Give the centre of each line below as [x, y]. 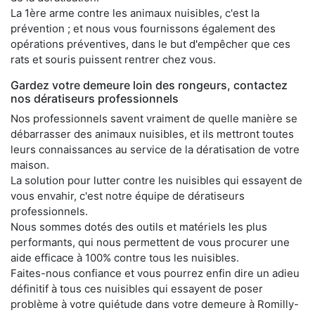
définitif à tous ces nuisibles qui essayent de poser [137, 288]
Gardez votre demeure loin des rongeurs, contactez [149, 85]
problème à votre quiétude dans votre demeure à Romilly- [155, 304]
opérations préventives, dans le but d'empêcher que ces [150, 44]
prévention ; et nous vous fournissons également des [143, 28]
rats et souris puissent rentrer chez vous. [113, 59]
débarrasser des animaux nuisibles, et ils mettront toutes [152, 134]
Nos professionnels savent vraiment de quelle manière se [154, 118]
